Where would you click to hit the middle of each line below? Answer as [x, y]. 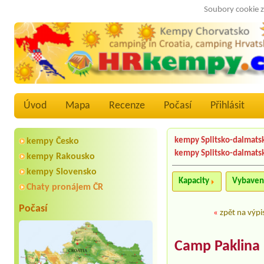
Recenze [127, 106]
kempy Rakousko [61, 157]
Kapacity [194, 181]
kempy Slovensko [62, 172]
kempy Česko [53, 142]
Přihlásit [227, 106]
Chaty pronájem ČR [65, 188]
